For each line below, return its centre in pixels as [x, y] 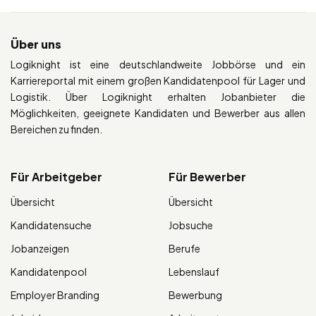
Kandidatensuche [51, 225]
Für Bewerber [207, 176]
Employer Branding [55, 294]
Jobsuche [191, 225]
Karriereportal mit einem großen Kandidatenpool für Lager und [158, 80]
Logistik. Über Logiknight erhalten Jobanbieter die [158, 96]
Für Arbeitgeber [56, 176]
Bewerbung [195, 294]
